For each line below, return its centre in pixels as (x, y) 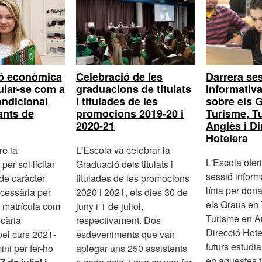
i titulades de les (117, 101)
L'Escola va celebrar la (123, 150)
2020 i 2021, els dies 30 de (132, 192)
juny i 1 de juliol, (110, 206)
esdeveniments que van (126, 234)
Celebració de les (120, 76)
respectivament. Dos (119, 220)
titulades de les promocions (133, 178)
